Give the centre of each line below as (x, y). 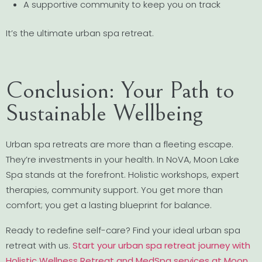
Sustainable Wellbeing (104, 113)
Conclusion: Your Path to (120, 91)
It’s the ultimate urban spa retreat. (80, 33)
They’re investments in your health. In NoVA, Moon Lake (123, 159)
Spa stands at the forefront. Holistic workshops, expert (123, 174)
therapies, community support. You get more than (114, 189)
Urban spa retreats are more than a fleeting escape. (120, 144)
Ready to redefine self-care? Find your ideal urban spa (123, 230)
